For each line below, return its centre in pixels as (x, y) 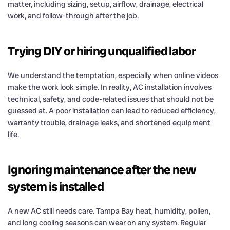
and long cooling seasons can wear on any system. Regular (107, 223)
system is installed (56, 186)
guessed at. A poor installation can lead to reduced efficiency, (112, 111)
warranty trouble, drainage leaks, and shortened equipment (109, 122)
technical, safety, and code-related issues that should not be (111, 99)
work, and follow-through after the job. (73, 16)
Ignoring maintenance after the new (102, 169)
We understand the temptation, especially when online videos (113, 75)
